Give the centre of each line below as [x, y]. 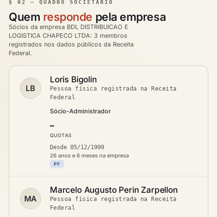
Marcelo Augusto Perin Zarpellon [114, 190]
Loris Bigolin [73, 79]
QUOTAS [61, 135]
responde [68, 17]
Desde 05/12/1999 [77, 147]
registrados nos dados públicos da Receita [71, 44]
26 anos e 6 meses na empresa [89, 155]
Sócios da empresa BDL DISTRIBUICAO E [69, 27]
